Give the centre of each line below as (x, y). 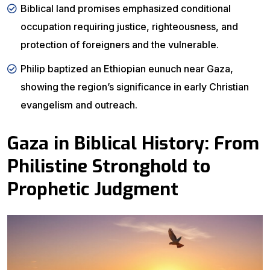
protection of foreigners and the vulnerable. (120, 45)
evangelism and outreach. (79, 105)
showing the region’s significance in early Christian (135, 87)
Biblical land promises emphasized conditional (126, 8)
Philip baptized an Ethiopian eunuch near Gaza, (127, 69)
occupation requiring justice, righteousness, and (129, 27)
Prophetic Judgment (93, 189)
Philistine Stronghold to (109, 166)
